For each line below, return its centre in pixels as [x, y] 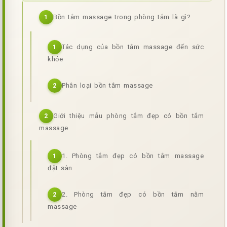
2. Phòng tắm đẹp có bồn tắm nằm [133, 194]
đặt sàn [60, 168]
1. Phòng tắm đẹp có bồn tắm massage [133, 156]
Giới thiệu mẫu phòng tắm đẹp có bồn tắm [128, 116]
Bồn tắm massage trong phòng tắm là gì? [122, 17]
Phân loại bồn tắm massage [109, 85]
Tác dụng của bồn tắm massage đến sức [133, 47]
